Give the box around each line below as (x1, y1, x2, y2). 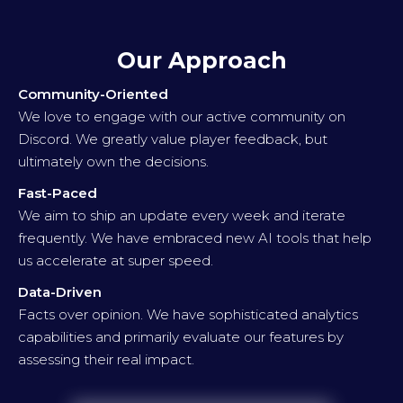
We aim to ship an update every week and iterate (18, 207, 345, 225)
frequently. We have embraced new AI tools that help (18, 229, 372, 247)
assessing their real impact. (18, 351, 194, 369)
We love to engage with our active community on (18, 108, 345, 126)
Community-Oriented (18, 85, 168, 103)
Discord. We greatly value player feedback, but (18, 130, 327, 148)
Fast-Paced (18, 184, 97, 202)
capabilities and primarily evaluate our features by (18, 328, 344, 346)
